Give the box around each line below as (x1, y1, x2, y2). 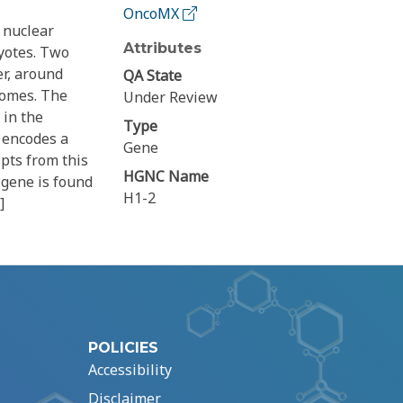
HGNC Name (123, 166, 210, 187)
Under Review (123, 87, 219, 108)
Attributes (123, 40, 202, 58)
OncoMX (123, 4, 184, 24)
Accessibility (88, 360, 172, 381)
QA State (123, 66, 183, 86)
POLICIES (88, 339, 158, 357)
